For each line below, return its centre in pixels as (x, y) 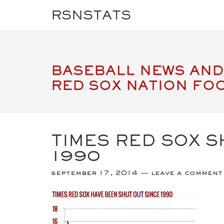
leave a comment (187, 172)
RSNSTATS (91, 15)
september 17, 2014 (94, 172)
